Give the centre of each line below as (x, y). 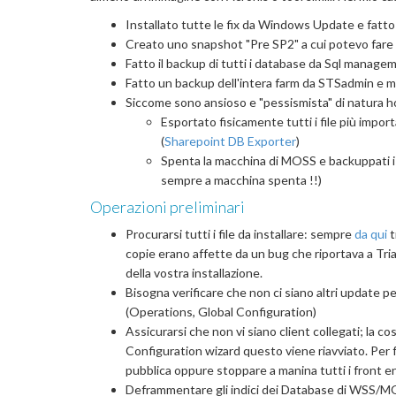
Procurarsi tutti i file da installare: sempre (240, 234)
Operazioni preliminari (168, 207)
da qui (371, 234)
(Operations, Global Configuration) (221, 312)
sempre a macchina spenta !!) (241, 180)
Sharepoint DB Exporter (230, 141)
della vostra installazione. (194, 273)
